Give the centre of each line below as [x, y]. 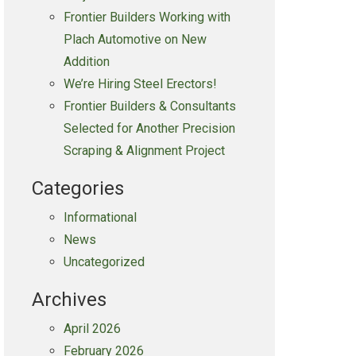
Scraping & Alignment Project [144, 151]
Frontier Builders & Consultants [149, 106]
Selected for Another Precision [149, 128]
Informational [100, 217]
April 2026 [92, 329]
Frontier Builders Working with [147, 17]
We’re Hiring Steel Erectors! [140, 84]
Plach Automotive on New [135, 39]
